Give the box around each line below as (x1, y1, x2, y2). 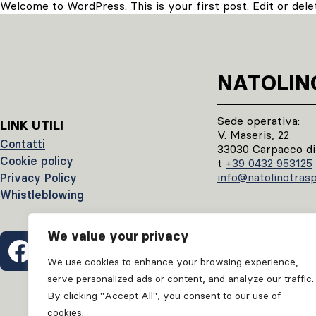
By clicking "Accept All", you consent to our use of (47, 289, 281, 302)
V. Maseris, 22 (217, 128, 289, 142)
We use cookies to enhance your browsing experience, (47, 255, 298, 268)
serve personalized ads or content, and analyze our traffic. (47, 272, 314, 285)
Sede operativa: (217, 114, 300, 128)
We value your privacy (47, 229, 189, 244)
